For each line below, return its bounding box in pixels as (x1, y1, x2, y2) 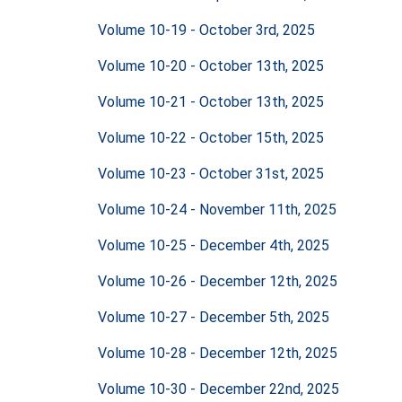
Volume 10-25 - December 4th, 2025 (98, 236, 329, 254)
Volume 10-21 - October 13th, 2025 (98, 92, 324, 110)
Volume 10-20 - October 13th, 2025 (98, 57, 324, 74)
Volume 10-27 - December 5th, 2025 (98, 308, 329, 326)
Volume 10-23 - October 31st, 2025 (98, 164, 324, 182)
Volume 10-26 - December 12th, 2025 (98, 272, 337, 290)
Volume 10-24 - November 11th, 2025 (98, 200, 336, 218)
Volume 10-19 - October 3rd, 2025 (98, 21, 315, 39)
